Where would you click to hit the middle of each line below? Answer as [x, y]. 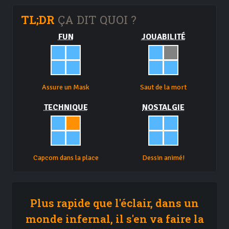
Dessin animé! [163, 158]
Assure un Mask [66, 87]
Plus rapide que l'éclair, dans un [114, 203]
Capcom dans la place [66, 158]
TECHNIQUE [66, 108]
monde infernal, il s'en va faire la [114, 219]
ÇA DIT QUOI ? [96, 20]
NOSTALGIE [163, 108]
